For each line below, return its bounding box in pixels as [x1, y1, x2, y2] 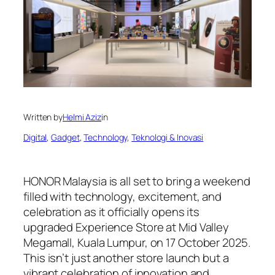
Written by [23, 110, 63, 123]
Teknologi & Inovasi [131, 131, 204, 143]
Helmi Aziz [63, 110, 101, 123]
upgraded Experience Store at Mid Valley [23, 219, 230, 235]
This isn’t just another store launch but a [23, 249, 229, 266]
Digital [23, 131, 47, 143]
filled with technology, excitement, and [23, 188, 222, 204]
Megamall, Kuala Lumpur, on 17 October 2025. [23, 234, 250, 250]
